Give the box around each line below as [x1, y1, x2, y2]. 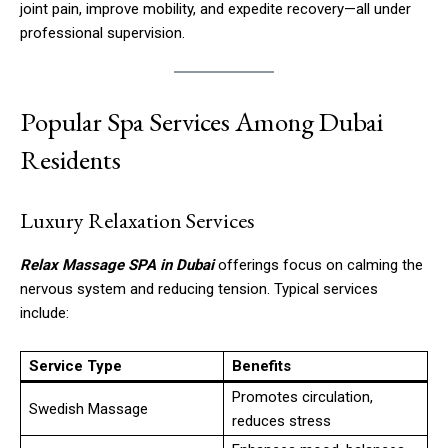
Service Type [29, 356, 122, 375]
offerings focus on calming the [214, 255, 423, 274]
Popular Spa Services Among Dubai [20, 103, 383, 139]
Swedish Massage [29, 399, 148, 418]
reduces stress [232, 411, 331, 430]
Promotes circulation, [232, 387, 373, 406]
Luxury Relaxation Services [20, 205, 255, 235]
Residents [20, 141, 121, 177]
